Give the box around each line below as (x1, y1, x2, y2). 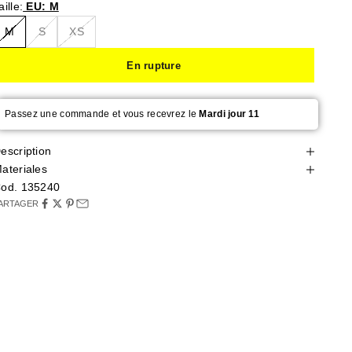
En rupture (126, 59, 181, 71)
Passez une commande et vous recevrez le (5, 108, 200, 120)
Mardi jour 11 (199, 108, 260, 120)
